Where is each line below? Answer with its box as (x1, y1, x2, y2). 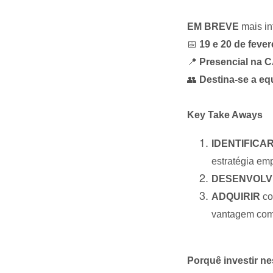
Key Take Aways (187, 110, 263, 120)
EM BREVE (187, 21, 239, 32)
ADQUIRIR (211, 191, 260, 202)
